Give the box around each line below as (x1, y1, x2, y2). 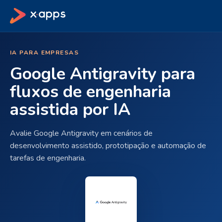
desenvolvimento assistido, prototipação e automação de (10, 140, 206, 151)
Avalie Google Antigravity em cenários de (10, 128, 153, 139)
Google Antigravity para (10, 62, 195, 85)
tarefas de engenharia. (10, 153, 86, 164)
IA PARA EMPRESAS (10, 49, 79, 56)
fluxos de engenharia (10, 80, 171, 103)
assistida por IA (10, 98, 130, 121)
